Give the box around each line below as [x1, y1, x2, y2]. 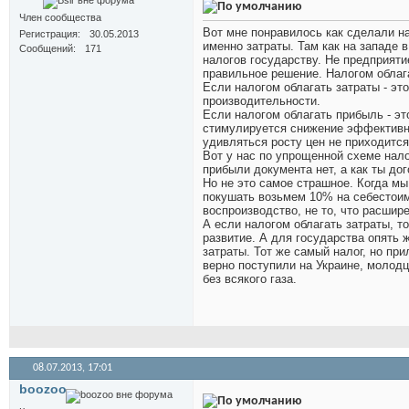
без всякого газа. [203, 272, 297, 287]
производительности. [203, 94, 320, 109]
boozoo [19, 382, 67, 397]
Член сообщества [19, 12, 101, 24]
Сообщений [19, 43, 73, 55]
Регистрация [19, 28, 78, 40]
